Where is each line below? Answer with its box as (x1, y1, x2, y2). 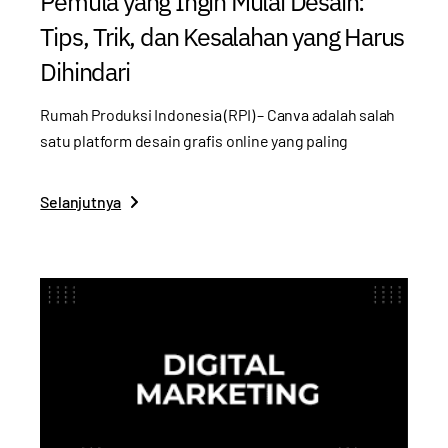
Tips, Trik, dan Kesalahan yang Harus (40, 20, 405, 54)
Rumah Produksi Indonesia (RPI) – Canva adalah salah (40, 104, 396, 124)
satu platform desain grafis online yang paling (40, 130, 349, 150)
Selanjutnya (40, 191, 122, 211)
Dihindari (40, 55, 130, 89)
